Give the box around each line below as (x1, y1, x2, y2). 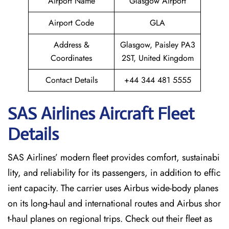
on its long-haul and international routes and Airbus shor (8, 197, 221, 210)
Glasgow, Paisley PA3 (120, 39, 195, 51)
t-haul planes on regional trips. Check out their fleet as (8, 212, 212, 225)
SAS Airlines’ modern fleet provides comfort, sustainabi (8, 151, 220, 164)
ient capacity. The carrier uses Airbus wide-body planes (8, 181, 218, 195)
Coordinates (51, 52, 92, 64)
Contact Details (45, 74, 98, 86)
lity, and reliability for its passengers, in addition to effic (8, 166, 221, 179)
